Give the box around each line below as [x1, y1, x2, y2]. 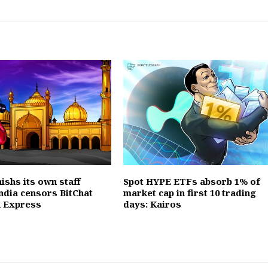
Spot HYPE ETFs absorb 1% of [123, 175, 260, 187]
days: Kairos [123, 197, 181, 210]
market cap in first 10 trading [123, 186, 256, 199]
